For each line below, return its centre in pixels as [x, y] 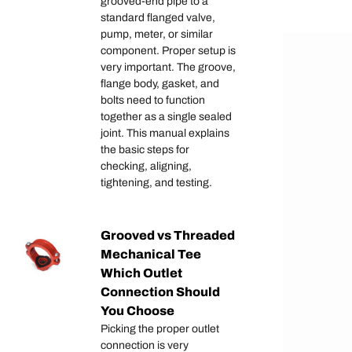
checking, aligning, [146, 167]
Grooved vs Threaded [168, 236]
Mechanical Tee [151, 255]
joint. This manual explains [165, 134]
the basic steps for [145, 150]
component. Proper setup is [168, 51]
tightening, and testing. [156, 183]
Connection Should [160, 292]
